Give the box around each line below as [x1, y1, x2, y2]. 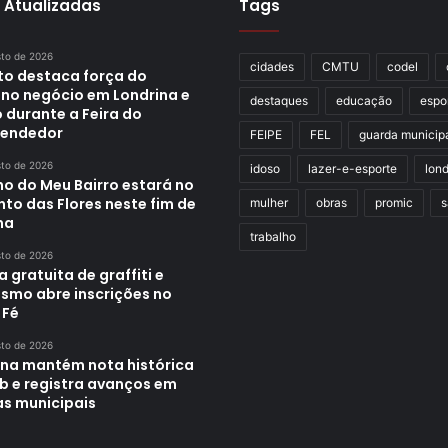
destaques [250, 92, 308, 108]
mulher [250, 194, 288, 210]
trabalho [250, 228, 296, 244]
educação [336, 92, 392, 108]
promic [375, 194, 413, 210]
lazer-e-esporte [308, 160, 397, 176]
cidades [250, 58, 294, 74]
